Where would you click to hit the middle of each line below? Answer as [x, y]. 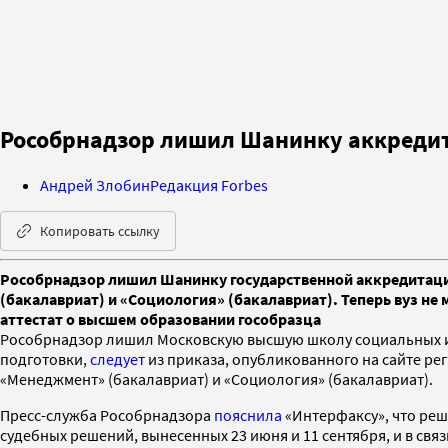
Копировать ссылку [100, 230]
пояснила [248, 414]
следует [117, 358]
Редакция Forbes [209, 184]
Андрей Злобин [95, 184]
